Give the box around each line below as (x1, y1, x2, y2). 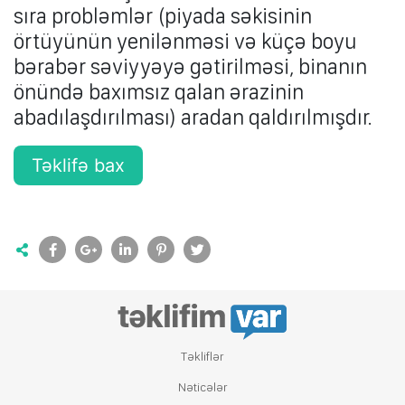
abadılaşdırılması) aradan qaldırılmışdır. (14, 104, 372, 130)
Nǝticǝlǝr (177, 380, 228, 394)
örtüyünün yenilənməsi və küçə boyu (14, 28, 357, 54)
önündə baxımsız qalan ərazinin (14, 79, 304, 105)
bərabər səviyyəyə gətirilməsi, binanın (14, 53, 367, 80)
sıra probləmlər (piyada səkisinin (14, 3, 312, 29)
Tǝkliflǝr (181, 349, 224, 363)
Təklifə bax (32, 155, 125, 176)
